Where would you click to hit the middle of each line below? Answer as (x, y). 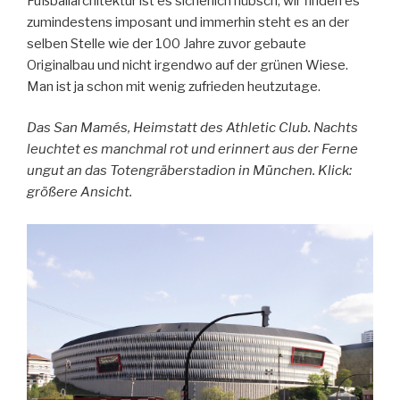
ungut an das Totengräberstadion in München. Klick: (189, 171)
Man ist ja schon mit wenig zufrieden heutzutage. (174, 86)
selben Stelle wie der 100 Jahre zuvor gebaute (167, 43)
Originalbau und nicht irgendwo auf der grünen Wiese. (187, 65)
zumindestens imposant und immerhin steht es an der (188, 22)
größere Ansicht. (79, 192)
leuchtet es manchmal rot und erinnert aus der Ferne (192, 150)
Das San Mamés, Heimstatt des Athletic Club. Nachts (192, 128)
